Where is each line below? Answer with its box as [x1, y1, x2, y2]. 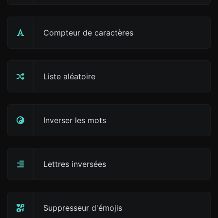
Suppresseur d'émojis [43, 203, 122, 213]
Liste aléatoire [43, 72, 95, 81]
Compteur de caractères [43, 28, 133, 37]
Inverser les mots [43, 115, 106, 125]
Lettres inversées [43, 159, 106, 169]
